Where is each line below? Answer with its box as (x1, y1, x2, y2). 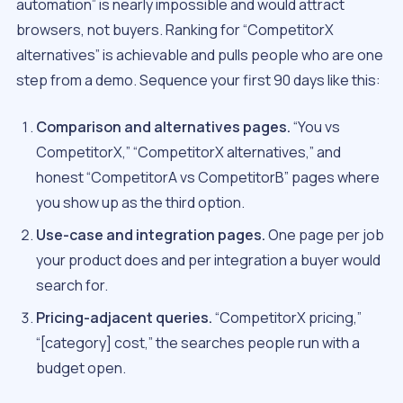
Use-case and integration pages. (36, 225, 266, 246)
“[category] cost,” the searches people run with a (36, 333, 361, 354)
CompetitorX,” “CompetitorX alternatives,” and (36, 142, 342, 163)
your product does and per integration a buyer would (36, 250, 381, 271)
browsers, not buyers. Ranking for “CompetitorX (16, 20, 334, 40)
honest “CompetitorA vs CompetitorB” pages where (36, 167, 381, 188)
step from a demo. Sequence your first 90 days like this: (16, 70, 381, 91)
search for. (36, 275, 109, 296)
